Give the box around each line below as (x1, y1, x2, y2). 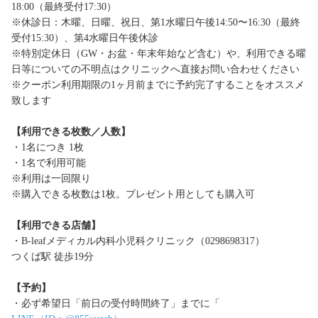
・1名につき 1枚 (11, 142, 87, 153)
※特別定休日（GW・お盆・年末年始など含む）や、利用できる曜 (11, 48, 306, 60)
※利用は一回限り (11, 173, 91, 185)
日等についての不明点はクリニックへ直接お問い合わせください (11, 64, 300, 75)
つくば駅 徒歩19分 (11, 251, 94, 263)
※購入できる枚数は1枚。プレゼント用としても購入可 (11, 189, 255, 200)
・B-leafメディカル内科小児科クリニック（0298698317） (11, 236, 265, 247)
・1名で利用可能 (11, 158, 89, 169)
